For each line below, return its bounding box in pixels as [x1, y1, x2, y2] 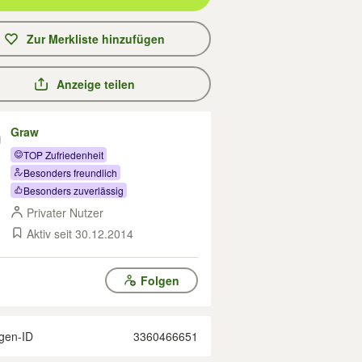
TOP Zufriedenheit [23, 147, 103, 162]
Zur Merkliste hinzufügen [26, 31, 165, 47]
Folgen [140, 272, 179, 288]
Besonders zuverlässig [23, 183, 124, 197]
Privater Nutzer [27, 204, 103, 221]
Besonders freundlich [23, 165, 117, 179]
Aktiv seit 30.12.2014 [27, 225, 133, 242]
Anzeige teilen [56, 76, 135, 92]
